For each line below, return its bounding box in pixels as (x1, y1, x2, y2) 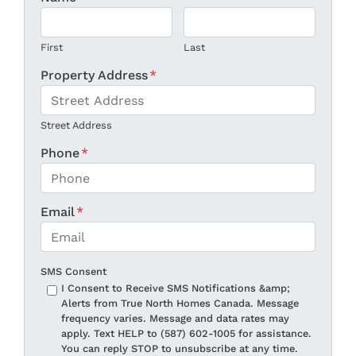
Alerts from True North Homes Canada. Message (60, 297, 299, 310)
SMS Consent (41, 265, 106, 278)
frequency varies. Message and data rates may (60, 312, 289, 325)
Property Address (41, 68, 148, 83)
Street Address (41, 119, 112, 132)
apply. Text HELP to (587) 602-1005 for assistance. (60, 327, 311, 340)
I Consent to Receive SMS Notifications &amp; (60, 282, 290, 295)
